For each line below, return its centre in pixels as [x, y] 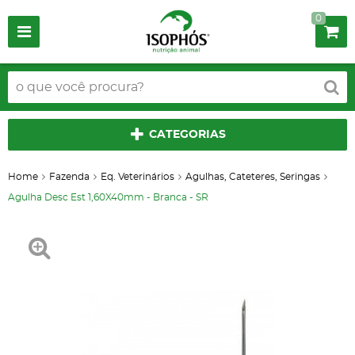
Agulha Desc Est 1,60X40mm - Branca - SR [108, 197]
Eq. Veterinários [137, 177]
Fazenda [69, 177]
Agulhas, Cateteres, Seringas [253, 177]
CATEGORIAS [187, 135]
